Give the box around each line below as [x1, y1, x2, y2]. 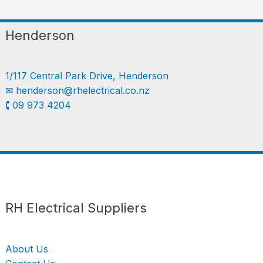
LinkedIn [105, 191, 161, 209]
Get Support [119, 191, 174, 209]
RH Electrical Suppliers [5, 200, 147, 216]
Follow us [91, 191, 107, 209]
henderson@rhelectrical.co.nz [16, 85, 150, 97]
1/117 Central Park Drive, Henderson [5, 70, 169, 82]
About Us [5, 242, 49, 255]
